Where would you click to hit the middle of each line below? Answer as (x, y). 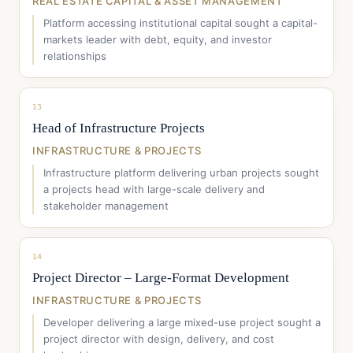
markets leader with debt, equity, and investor (158, 39)
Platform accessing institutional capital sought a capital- (180, 23)
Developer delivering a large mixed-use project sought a (182, 322)
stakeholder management (106, 206)
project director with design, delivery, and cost (159, 339)
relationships (75, 56)
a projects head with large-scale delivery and (154, 189)
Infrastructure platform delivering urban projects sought (181, 173)
